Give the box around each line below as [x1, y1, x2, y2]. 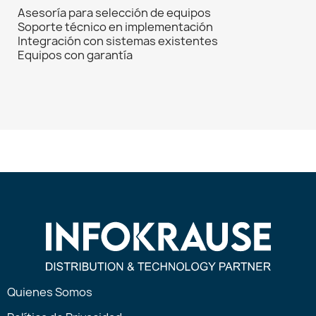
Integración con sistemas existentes [18, 33, 218, 49]
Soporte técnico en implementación [18, 19, 213, 35]
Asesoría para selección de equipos [18, 5, 211, 21]
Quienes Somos [7, 284, 92, 300]
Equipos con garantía [18, 47, 133, 63]
